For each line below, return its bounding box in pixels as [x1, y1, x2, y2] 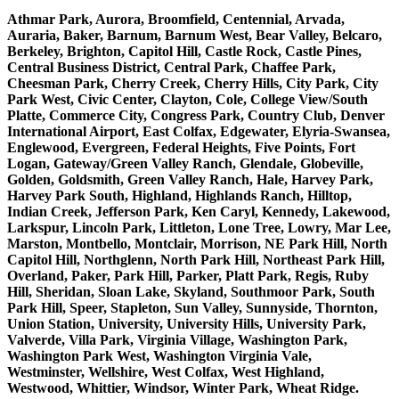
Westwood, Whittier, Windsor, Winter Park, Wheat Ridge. [7, 380, 359, 396]
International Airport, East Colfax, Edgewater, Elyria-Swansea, [7, 124, 390, 140]
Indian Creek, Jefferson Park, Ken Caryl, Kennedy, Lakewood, [7, 204, 390, 220]
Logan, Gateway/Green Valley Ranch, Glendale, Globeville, [7, 156, 363, 172]
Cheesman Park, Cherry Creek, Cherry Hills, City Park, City [7, 76, 379, 92]
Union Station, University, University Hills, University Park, [7, 316, 366, 332]
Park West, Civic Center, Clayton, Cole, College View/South [7, 92, 368, 108]
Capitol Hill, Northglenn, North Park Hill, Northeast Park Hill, [7, 252, 385, 268]
